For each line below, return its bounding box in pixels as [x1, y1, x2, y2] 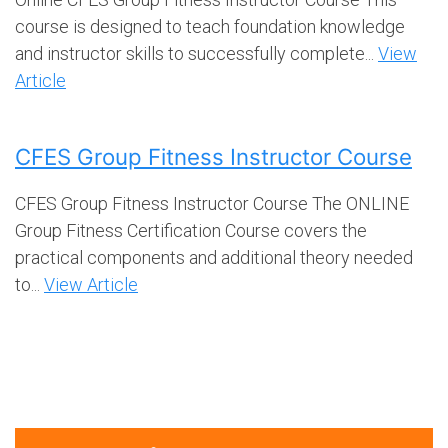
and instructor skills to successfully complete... [15, 42, 378, 64]
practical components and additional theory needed [15, 246, 413, 268]
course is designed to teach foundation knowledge [15, 15, 405, 37]
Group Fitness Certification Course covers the [15, 219, 367, 241]
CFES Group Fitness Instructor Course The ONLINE [15, 192, 409, 214]
